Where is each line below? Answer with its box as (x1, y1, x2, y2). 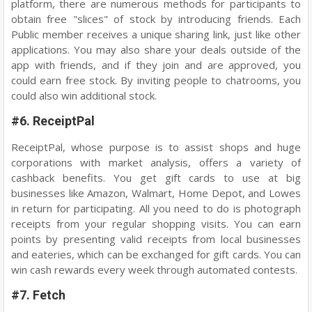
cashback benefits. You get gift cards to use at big (11, 170, 301, 185)
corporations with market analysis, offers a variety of (11, 155, 301, 169)
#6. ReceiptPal (11, 113, 95, 128)
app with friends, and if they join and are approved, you (11, 57, 301, 72)
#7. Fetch (11, 287, 65, 302)
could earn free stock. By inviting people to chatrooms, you (11, 72, 301, 87)
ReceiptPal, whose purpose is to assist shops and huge (11, 139, 301, 154)
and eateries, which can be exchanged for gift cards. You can (11, 247, 301, 261)
